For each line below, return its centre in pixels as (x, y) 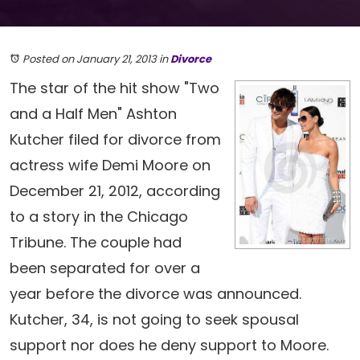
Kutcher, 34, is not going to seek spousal (154, 319)
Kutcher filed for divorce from (115, 139)
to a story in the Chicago (99, 217)
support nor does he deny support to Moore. (169, 345)
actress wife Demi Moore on (110, 165)
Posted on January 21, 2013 (90, 59)
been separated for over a (105, 268)
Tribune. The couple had (96, 242)
